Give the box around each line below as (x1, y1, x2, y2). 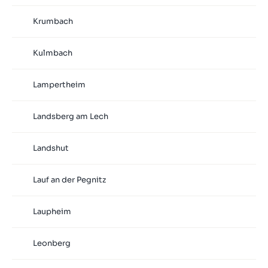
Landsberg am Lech (32, 111, 108, 122)
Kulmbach (32, 48, 72, 59)
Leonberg (32, 238, 71, 249)
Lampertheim (32, 80, 86, 90)
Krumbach (32, 16, 73, 27)
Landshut (32, 143, 69, 154)
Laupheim (32, 206, 71, 217)
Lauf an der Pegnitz (32, 175, 106, 185)
